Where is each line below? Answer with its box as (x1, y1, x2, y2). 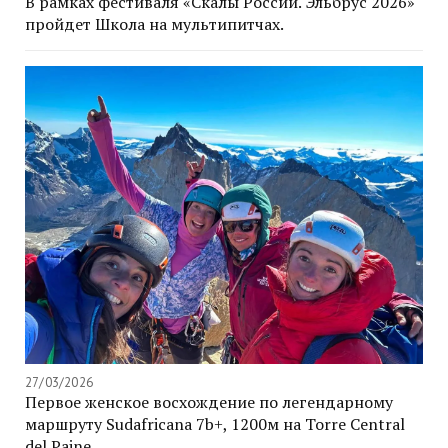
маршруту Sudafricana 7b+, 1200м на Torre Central (25, 413, 405, 436)
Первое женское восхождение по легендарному (25, 391, 393, 414)
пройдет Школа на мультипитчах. (25, 12, 284, 35)
